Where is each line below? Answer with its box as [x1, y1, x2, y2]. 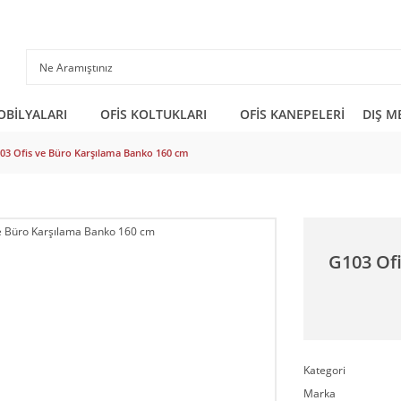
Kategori [303, 363, 346, 378]
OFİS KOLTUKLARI [100, 106, 207, 123]
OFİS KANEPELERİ [240, 106, 345, 123]
